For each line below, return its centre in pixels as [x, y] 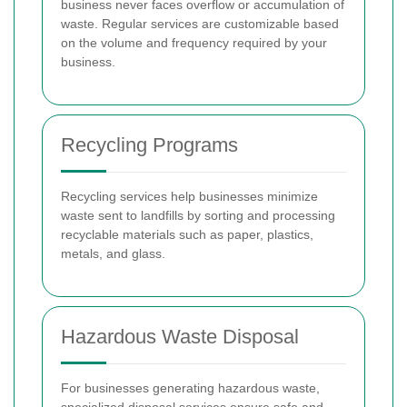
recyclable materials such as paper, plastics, [187, 235]
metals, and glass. [113, 254]
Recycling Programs [149, 145]
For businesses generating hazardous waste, [190, 388]
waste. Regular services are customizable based [200, 24]
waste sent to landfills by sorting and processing [198, 216]
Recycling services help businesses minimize [189, 197]
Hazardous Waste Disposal [180, 337]
